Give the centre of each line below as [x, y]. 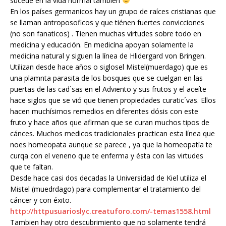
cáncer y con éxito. [41, 200]
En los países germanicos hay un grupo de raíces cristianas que [113, 11]
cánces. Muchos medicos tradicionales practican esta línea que [112, 133]
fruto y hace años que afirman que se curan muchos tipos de [110, 122]
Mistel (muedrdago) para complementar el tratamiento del [105, 189]
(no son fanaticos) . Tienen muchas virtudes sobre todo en [106, 34]
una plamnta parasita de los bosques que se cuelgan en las [106, 78]
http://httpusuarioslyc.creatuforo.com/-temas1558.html [110, 211]
